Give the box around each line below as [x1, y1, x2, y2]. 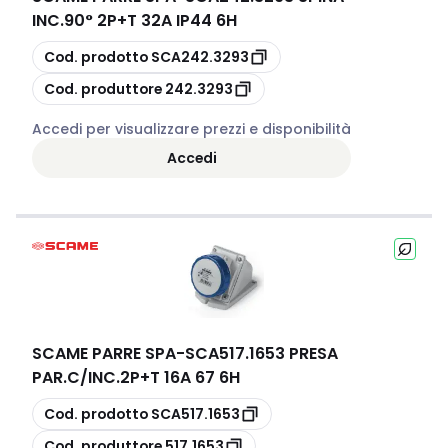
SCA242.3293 [151, 46, 249, 67]
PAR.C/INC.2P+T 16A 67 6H [32, 366, 240, 389]
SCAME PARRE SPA [32, 342, 176, 365]
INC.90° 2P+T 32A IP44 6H [32, 9, 237, 32]
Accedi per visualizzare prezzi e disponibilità [32, 119, 351, 139]
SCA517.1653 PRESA [185, 342, 338, 365]
